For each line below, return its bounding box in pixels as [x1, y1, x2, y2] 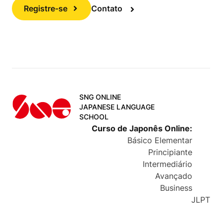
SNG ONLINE [79, 93, 121, 102]
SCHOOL [79, 112, 109, 121]
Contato [91, 3, 122, 14]
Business [160, 183, 192, 193]
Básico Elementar [127, 135, 192, 146]
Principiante [148, 147, 192, 158]
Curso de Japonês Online [92, 123, 190, 134]
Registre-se [24, 3, 67, 14]
